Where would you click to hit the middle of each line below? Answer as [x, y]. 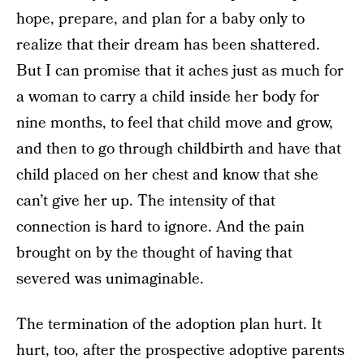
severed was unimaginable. [110, 279]
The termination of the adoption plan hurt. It [169, 325]
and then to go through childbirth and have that [179, 149]
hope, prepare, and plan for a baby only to [160, 19]
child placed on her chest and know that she [167, 175]
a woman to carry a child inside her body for [168, 97]
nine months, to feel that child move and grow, [175, 123]
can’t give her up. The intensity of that [146, 201]
